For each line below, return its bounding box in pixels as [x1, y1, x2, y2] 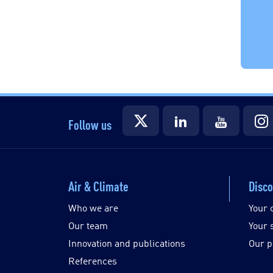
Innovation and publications [68, 236, 186, 250]
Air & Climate [68, 176, 129, 195]
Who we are [68, 201, 119, 214]
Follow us [68, 114, 112, 133]
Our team [68, 219, 108, 232]
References [68, 254, 118, 268]
